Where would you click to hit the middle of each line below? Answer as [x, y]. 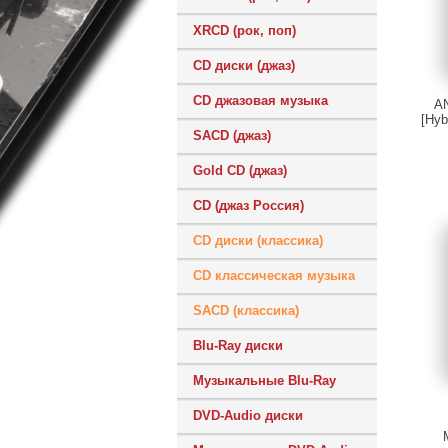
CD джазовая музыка [260, 100]
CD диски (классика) [258, 240]
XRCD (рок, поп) [244, 30]
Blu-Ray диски [238, 345]
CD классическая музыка [274, 275]
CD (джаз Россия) [248, 205]
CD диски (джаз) [244, 65]
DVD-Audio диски [248, 415]
